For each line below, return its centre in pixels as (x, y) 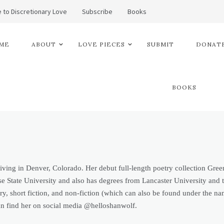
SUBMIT (160, 44)
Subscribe (97, 11)
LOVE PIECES (101, 44)
